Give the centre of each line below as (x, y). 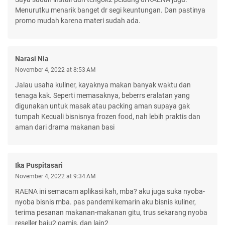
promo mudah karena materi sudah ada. (78, 20)
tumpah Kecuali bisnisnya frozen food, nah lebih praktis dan (108, 116)
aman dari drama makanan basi (65, 127)
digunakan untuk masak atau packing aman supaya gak (102, 106)
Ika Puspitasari (39, 165)
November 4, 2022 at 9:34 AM (55, 176)
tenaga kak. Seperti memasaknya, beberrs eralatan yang (102, 95)
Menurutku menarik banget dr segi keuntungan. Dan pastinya (110, 10)
